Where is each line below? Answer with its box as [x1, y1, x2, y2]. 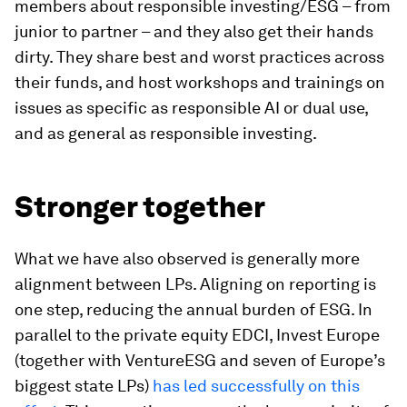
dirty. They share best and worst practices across [15, 46, 384, 66]
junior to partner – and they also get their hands [15, 21, 373, 41]
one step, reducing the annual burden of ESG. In [15, 299, 372, 319]
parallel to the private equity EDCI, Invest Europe [15, 324, 380, 344]
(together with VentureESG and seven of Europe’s [15, 350, 385, 370]
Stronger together [15, 188, 265, 224]
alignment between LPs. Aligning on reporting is [15, 273, 376, 293]
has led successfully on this [153, 375, 360, 395]
